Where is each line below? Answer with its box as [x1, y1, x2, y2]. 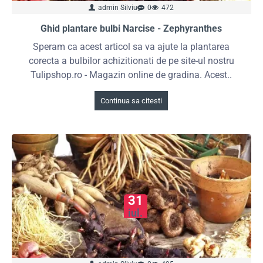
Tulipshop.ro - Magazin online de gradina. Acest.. [31, 69, 232, 80]
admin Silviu [98, 3, 138, 12]
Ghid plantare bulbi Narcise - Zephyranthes [41, 22, 222, 34]
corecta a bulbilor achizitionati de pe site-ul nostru [28, 55, 234, 66]
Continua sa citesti [100, 96, 163, 105]
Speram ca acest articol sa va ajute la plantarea [33, 41, 230, 52]
